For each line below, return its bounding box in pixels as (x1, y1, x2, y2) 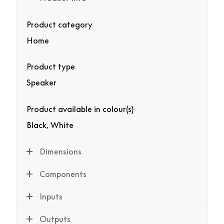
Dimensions (39, 146, 81, 157)
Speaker (26, 77, 56, 88)
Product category (26, 19, 92, 29)
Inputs (39, 191, 62, 202)
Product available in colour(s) (26, 104, 133, 114)
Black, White (26, 120, 73, 130)
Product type (26, 61, 75, 72)
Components (39, 169, 86, 179)
